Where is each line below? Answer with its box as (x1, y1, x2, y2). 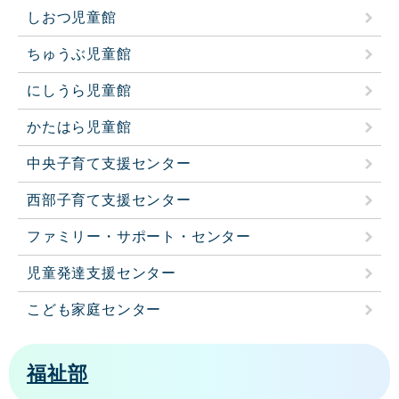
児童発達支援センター (27, 265, 176, 281)
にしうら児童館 (27, 83, 132, 99)
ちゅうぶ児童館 (27, 46, 132, 62)
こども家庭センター (27, 302, 162, 318)
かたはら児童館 (27, 119, 132, 135)
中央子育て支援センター (27, 156, 191, 172)
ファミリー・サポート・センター (27, 229, 251, 245)
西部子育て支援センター (27, 192, 191, 208)
